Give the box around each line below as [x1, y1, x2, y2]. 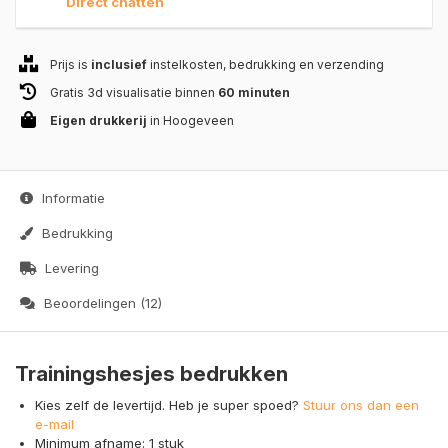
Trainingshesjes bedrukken [15, 360, 288, 386]
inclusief [91, 56, 147, 72]
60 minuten [218, 84, 290, 100]
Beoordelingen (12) [40, 294, 162, 311]
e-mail [35, 415, 74, 432]
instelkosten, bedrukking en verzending [147, 56, 384, 72]
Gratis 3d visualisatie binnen [50, 84, 218, 100]
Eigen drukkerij [50, 112, 147, 128]
